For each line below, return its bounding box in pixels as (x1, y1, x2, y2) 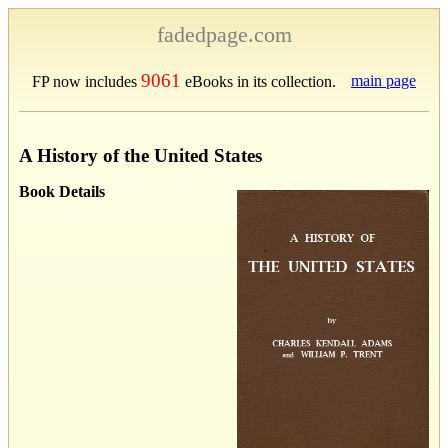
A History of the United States (19, 144, 262, 166)
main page (351, 72, 416, 89)
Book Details (19, 182, 105, 200)
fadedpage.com (156, 22, 292, 47)
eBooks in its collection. (181, 73, 336, 90)
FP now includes (32, 73, 141, 90)
